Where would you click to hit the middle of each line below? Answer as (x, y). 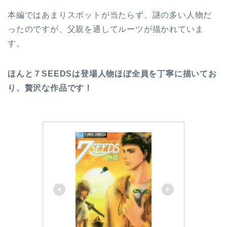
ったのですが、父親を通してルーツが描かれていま (106, 29)
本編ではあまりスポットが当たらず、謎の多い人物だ (110, 15)
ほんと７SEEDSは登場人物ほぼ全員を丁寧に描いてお (112, 73)
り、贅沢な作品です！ (50, 88)
